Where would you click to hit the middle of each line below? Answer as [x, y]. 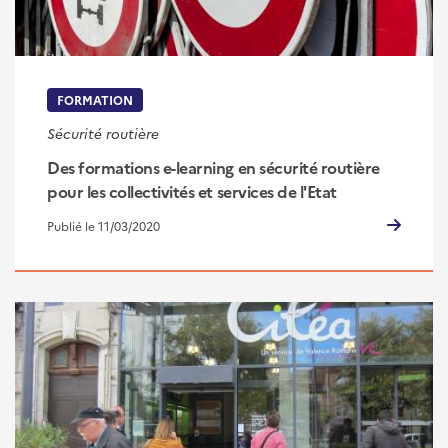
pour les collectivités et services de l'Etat [192, 190]
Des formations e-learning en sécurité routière [213, 166]
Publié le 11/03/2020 [103, 225]
